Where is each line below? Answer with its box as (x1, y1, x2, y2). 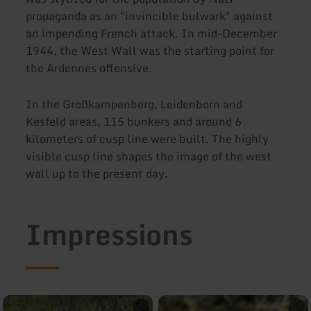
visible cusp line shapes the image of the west (26, 146, 272, 165)
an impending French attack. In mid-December (26, 24, 278, 43)
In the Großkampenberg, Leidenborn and (26, 94, 243, 113)
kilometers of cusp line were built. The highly (26, 129, 269, 148)
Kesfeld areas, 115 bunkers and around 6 (26, 112, 242, 131)
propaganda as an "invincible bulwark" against (26, 7, 274, 26)
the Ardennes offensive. (26, 59, 153, 78)
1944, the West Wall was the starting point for (26, 42, 275, 60)
